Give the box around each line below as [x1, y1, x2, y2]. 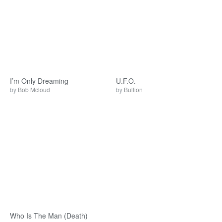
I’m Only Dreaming [10, 76, 68, 86]
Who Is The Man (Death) [10, 211, 88, 221]
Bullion [124, 85, 143, 94]
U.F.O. [116, 76, 136, 86]
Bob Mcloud [18, 85, 50, 94]
